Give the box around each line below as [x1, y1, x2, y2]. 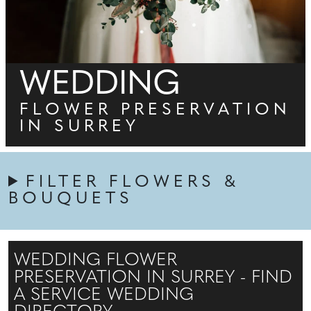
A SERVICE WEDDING [14, 286, 194, 304]
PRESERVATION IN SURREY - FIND [14, 269, 292, 287]
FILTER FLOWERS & [26, 174, 240, 191]
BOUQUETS [8, 190, 133, 208]
